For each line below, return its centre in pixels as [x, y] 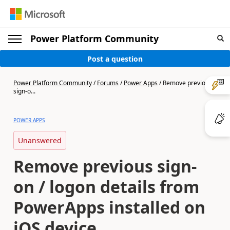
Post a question [115, 59]
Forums [108, 83]
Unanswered [40, 140]
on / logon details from [106, 187]
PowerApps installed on [109, 207]
